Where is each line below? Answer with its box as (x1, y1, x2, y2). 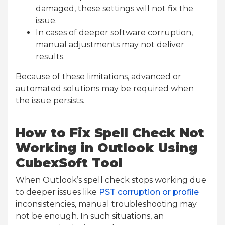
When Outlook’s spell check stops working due (16, 175, 206, 185)
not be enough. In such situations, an (16, 211, 164, 221)
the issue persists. (16, 95, 84, 105)
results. (36, 51, 65, 61)
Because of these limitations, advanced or (16, 71, 181, 81)
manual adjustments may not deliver (36, 39, 184, 49)
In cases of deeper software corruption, (36, 27, 193, 37)
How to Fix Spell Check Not (16, 125, 204, 140)
